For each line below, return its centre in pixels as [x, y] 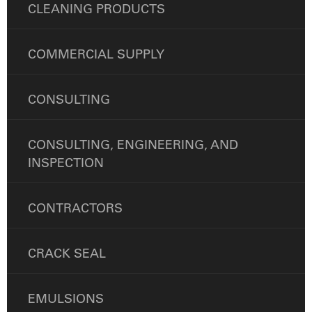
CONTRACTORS [75, 208]
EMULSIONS [66, 299]
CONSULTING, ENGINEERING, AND [133, 145]
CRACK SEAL [67, 253]
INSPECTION [66, 163]
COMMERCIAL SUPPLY [96, 54]
